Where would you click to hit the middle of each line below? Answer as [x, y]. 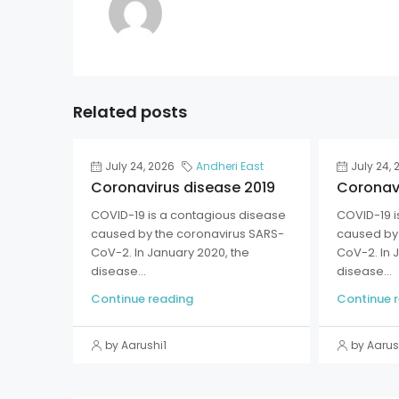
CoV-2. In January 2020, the [170, 252]
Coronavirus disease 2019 [183, 187]
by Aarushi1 [136, 345]
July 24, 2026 [140, 166]
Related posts [130, 112]
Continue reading [142, 299]
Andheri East [230, 166]
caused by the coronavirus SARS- [187, 234]
